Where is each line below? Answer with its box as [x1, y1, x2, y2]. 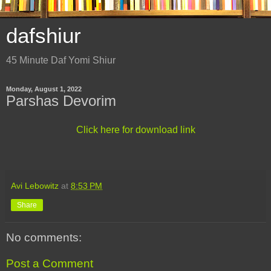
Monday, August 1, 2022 [6, 85, 82, 93]
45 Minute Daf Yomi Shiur [6, 55, 116, 65]
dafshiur [6, 24, 81, 47]
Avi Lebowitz [11, 180, 59, 191]
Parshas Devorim [6, 93, 116, 109]
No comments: [6, 230, 82, 244]
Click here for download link [76, 124, 195, 135]
